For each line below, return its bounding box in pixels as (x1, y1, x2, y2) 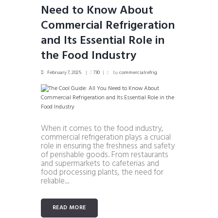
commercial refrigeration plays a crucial (41, 131, 171, 145)
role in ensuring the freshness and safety (41, 140, 175, 153)
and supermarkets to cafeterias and (41, 157, 159, 171)
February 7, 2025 (47, 68, 81, 76)
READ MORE (53, 202, 86, 213)
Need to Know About (41, 1, 153, 20)
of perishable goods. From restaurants (41, 148, 168, 162)
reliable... (41, 175, 69, 188)
